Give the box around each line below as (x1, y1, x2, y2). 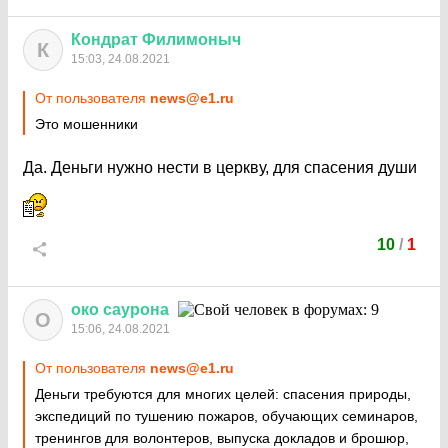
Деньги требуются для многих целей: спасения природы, (35, 386, 411, 402)
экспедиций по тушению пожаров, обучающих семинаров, (35, 408, 418, 424)
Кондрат (71, 31, 138, 48)
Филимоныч (142, 31, 241, 48)
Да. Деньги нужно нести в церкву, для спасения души (23, 159, 417, 176)
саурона (103, 301, 169, 318)
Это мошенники (35, 116, 138, 132)
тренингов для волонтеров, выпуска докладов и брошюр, (35, 430, 409, 446)
